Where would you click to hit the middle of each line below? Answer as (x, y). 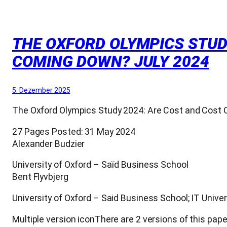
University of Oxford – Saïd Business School (100, 165)
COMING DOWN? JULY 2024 (111, 61)
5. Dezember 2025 (41, 90)
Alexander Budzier (49, 143)
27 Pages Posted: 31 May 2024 (74, 131)
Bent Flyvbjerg (40, 177)
